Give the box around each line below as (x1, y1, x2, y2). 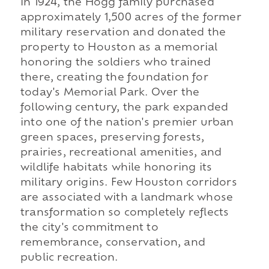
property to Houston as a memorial (20, 43, 218, 53)
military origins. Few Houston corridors (20, 178, 237, 189)
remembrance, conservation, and (20, 238, 205, 249)
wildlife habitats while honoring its (20, 163, 213, 174)
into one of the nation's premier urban (20, 118, 234, 128)
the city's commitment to (20, 223, 159, 234)
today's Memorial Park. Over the (20, 88, 200, 98)
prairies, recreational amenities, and (20, 148, 222, 159)
